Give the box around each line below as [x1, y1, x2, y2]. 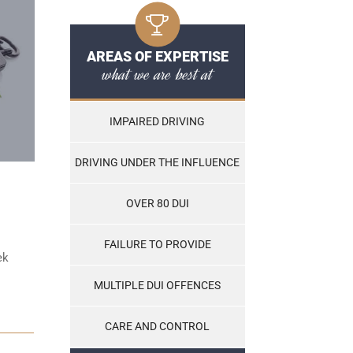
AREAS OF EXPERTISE [86, 48, 229, 65]
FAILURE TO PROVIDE [103, 238, 211, 251]
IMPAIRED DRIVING [110, 115, 205, 128]
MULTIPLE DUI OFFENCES [94, 279, 221, 292]
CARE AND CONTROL [105, 320, 210, 333]
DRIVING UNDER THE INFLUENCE [75, 156, 240, 169]
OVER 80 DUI [125, 197, 189, 210]
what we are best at [102, 62, 213, 87]
